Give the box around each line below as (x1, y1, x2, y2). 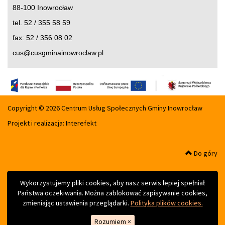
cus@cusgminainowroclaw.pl (13, 48, 103, 57)
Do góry (192, 148, 217, 158)
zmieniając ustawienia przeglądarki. (22, 198, 131, 208)
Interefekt (66, 118, 96, 128)
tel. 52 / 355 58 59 (13, 18, 70, 27)
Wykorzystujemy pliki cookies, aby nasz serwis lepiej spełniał (20, 178, 205, 188)
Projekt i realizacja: (8, 118, 66, 128)
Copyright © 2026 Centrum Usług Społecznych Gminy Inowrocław (8, 103, 202, 113)
